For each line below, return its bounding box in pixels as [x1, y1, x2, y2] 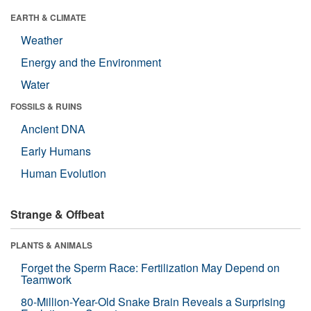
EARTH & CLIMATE [10, 10, 86, 24]
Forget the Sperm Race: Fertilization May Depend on [21, 259, 280, 276]
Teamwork [21, 271, 72, 287]
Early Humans [21, 142, 91, 159]
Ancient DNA [21, 120, 85, 137]
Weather [21, 31, 62, 48]
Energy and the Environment [21, 53, 161, 70]
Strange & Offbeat [10, 205, 104, 222]
